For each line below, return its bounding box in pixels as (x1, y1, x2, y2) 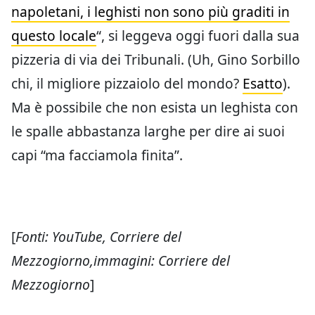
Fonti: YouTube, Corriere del (15, 226, 181, 246)
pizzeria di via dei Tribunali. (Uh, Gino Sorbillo (11, 49, 300, 69)
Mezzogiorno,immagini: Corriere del (11, 250, 230, 270)
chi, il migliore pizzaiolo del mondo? (11, 73, 243, 93)
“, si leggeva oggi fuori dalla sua (96, 25, 300, 45)
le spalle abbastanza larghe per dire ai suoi (11, 121, 285, 141)
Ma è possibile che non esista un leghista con (11, 97, 298, 117)
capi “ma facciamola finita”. (11, 145, 183, 165)
